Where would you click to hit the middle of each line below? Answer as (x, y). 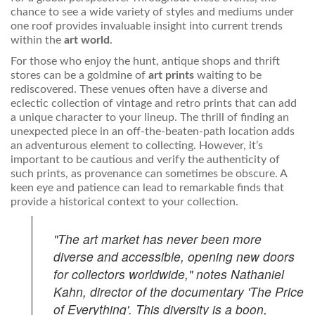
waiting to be (228, 76)
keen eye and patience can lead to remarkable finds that (147, 188)
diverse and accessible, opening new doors (174, 257)
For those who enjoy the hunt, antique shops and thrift (145, 62)
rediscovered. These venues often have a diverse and (139, 90)
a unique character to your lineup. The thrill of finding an (150, 118)
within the (37, 40)
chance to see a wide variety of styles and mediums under (152, 12)
